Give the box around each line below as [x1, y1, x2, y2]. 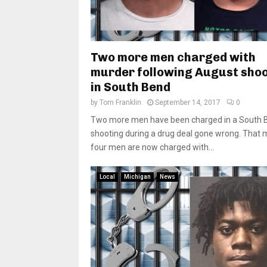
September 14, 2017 [155, 98, 221, 107]
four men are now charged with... [91, 142, 214, 152]
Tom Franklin [100, 98, 141, 107]
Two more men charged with [91, 49, 256, 64]
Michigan [124, 173, 151, 180]
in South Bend [91, 79, 170, 94]
